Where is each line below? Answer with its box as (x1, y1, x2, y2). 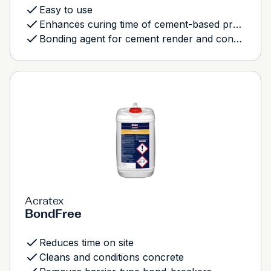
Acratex (25, 195, 64, 207)
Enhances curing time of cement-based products (233, 18, 241, 30)
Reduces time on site (39, 237, 134, 249)
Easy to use (39, 4, 93, 16)
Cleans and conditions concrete (39, 251, 184, 263)
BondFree (25, 206, 82, 221)
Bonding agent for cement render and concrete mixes (233, 33, 242, 45)
